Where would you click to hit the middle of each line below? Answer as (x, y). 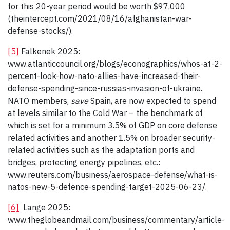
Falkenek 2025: (50, 52)
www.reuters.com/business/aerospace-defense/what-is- (113, 175)
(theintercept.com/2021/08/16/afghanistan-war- (100, 19)
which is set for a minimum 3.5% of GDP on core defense (112, 126)
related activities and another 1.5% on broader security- (111, 138)
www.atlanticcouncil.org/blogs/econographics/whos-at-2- (115, 64)
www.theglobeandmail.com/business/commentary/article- (116, 220)
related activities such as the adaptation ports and (101, 150)
